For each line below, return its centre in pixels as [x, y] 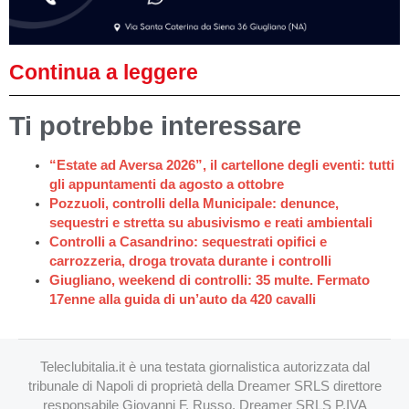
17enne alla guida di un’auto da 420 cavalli [182, 300]
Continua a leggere [104, 72]
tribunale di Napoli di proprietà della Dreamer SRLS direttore [204, 386]
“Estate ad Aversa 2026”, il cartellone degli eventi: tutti [221, 166]
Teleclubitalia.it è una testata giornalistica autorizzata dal [204, 367]
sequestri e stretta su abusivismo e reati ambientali [210, 223]
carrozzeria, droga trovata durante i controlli [190, 262]
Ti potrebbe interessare [155, 126]
